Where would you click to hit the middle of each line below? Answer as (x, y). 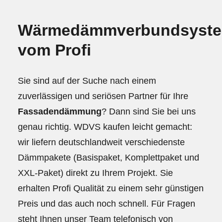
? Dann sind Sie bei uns (149, 111)
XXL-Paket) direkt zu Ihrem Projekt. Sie (95, 173)
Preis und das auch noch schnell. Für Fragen (107, 203)
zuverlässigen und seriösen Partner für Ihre (103, 96)
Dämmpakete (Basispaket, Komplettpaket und (109, 157)
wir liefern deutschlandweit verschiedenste (101, 142)
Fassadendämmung (60, 111)
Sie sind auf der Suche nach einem (87, 81)
